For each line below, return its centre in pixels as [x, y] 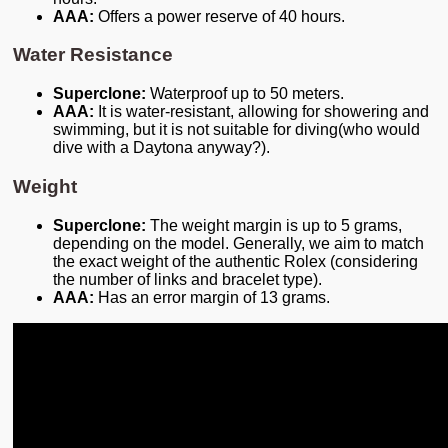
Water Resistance [93, 55]
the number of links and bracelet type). [187, 279]
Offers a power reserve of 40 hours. [219, 16]
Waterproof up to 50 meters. [245, 94]
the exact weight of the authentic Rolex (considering [235, 261]
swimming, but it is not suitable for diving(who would [236, 130]
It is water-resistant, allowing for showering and [261, 112]
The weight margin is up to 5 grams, [274, 225]
